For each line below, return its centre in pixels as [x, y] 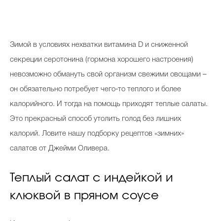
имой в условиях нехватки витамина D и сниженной [101, 45]
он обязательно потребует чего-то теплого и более [95, 90]
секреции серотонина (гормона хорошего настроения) [102, 60]
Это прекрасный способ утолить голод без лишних [95, 119]
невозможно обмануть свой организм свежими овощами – [108, 75]
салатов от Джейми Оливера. [60, 149]
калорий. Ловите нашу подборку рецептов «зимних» [97, 134]
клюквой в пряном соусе [84, 196]
